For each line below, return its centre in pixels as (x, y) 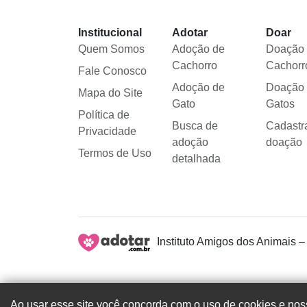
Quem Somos (111, 49)
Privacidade (107, 132)
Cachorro (194, 66)
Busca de (195, 126)
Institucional (110, 33)
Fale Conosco (112, 71)
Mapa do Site (110, 93)
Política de (104, 115)
